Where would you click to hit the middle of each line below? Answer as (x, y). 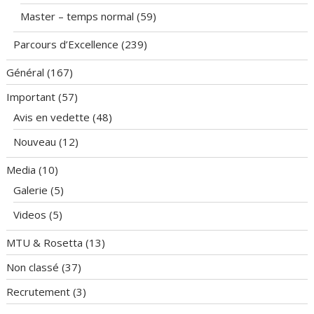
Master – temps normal (77, 16)
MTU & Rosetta (45, 243)
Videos (30, 215)
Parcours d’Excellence (66, 45)
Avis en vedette (52, 117)
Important (31, 97)
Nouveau (35, 142)
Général (26, 73)
